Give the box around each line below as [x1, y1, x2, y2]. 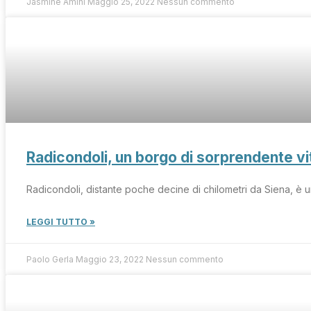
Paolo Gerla [26, 253, 76, 264]
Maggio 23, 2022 [76, 253, 146, 264]
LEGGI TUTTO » [26, 216, 95, 227]
